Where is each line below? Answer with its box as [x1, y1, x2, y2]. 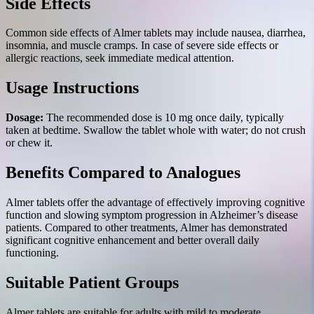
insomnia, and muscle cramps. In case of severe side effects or [6, 39, 278, 52]
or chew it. [6, 137, 53, 149]
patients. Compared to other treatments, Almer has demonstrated [6, 221, 287, 234]
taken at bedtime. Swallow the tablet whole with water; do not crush [6, 124, 306, 137]
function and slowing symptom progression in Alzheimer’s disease [6, 209, 298, 221]
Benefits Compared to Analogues [6, 163, 240, 182]
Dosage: [6, 111, 43, 124]
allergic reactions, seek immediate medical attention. [6, 52, 234, 64]
